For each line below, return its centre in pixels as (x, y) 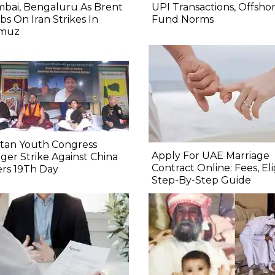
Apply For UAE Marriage (210, 156)
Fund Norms (182, 20)
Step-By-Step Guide (201, 180)
